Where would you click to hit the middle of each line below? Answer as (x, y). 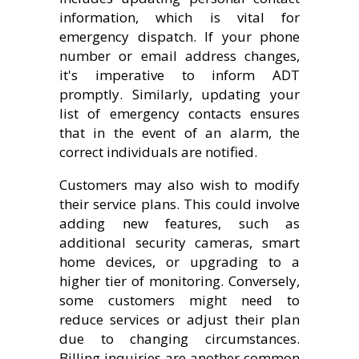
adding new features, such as (179, 223)
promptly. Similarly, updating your (179, 94)
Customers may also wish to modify (179, 184)
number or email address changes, (179, 55)
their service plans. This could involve (179, 204)
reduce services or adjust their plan (179, 319)
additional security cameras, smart (179, 242)
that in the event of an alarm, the (179, 132)
